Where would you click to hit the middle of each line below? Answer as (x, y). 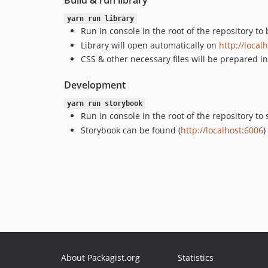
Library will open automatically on (150, 45)
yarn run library (100, 19)
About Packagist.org (100, 258)
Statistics (196, 258)
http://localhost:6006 (222, 130)
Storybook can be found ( (131, 130)
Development (95, 85)
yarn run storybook (104, 103)
